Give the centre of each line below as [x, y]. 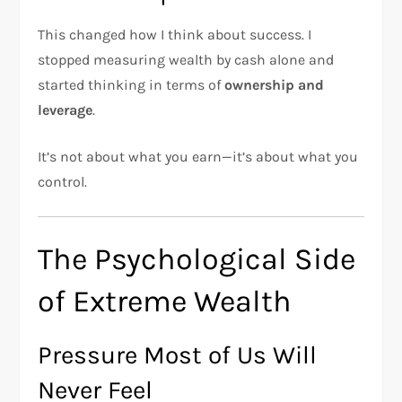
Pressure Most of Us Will [178, 355]
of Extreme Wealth [165, 301]
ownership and [275, 85]
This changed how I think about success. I [175, 35]
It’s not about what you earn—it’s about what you [198, 157]
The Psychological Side [197, 259]
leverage [66, 110]
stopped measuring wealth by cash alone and [186, 60]
